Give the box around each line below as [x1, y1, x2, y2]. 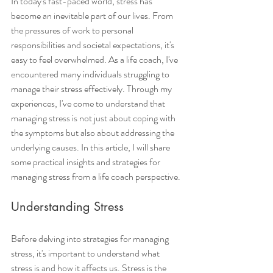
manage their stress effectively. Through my [11, 82, 174, 96]
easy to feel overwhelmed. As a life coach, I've [11, 52, 180, 67]
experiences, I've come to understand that [11, 96, 167, 111]
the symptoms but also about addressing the [11, 126, 176, 140]
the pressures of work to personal [11, 23, 135, 38]
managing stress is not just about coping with [11, 111, 177, 126]
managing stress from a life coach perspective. [11, 169, 180, 184]
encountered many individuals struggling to [11, 67, 171, 82]
